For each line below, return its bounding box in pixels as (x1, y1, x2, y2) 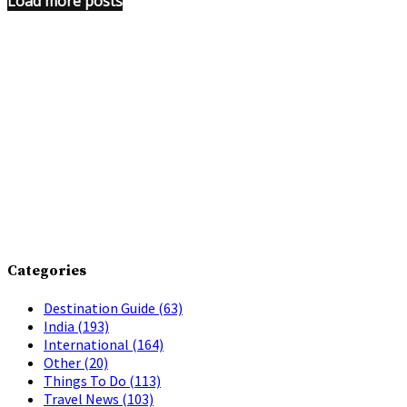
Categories (7, 261, 86, 280)
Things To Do (44, 371, 129, 390)
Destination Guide (44, 298, 158, 317)
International (44, 334, 132, 353)
